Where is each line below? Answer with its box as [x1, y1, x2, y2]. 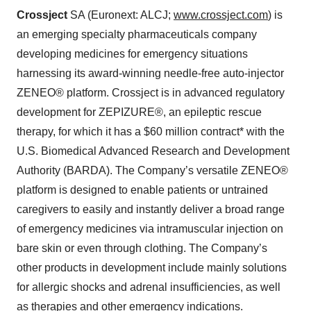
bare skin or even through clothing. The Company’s [17, 242, 267, 255]
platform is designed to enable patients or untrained [17, 184, 268, 196]
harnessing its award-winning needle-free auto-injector [17, 67, 284, 80]
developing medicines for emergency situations [17, 48, 248, 60]
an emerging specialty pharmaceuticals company [17, 28, 257, 41]
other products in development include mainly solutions [17, 262, 287, 274]
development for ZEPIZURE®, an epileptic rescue [17, 106, 262, 119]
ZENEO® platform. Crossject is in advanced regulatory [17, 87, 285, 99]
